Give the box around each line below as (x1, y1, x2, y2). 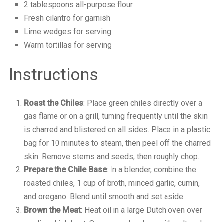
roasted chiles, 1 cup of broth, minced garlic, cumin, (23, 178, 200, 188)
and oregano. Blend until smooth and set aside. (23, 191, 185, 201)
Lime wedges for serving (23, 27, 111, 37)
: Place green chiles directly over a (83, 98, 202, 108)
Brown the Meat (23, 205, 81, 215)
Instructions (8, 64, 98, 84)
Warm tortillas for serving (23, 40, 111, 50)
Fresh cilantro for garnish (23, 13, 110, 23)
